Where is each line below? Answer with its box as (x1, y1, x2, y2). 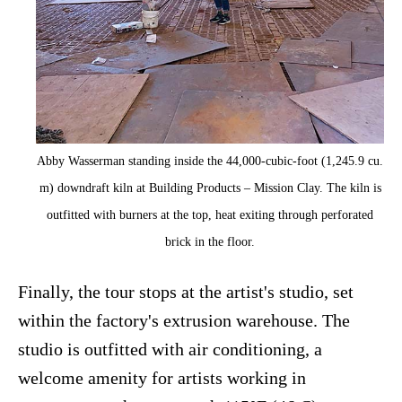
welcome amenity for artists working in (18, 368, 306, 389)
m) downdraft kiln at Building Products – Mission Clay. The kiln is (39, 180, 381, 196)
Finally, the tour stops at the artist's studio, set (18, 282, 354, 302)
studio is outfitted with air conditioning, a (18, 339, 322, 360)
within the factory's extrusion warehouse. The (18, 310, 350, 331)
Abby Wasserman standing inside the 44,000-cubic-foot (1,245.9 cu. (37, 153, 383, 169)
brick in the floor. (165, 234, 255, 249)
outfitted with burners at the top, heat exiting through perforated (47, 207, 373, 223)
